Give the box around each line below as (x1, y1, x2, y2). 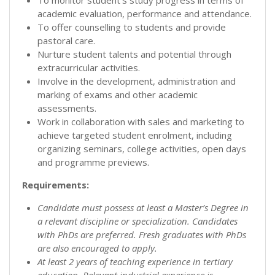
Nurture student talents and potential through (37, 47, 231, 60)
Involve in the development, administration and (37, 74, 236, 87)
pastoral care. (37, 34, 95, 47)
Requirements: (22, 178, 89, 191)
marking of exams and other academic (37, 88, 198, 101)
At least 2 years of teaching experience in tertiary (37, 255, 233, 268)
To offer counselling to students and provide (37, 20, 226, 33)
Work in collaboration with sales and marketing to (37, 115, 244, 128)
